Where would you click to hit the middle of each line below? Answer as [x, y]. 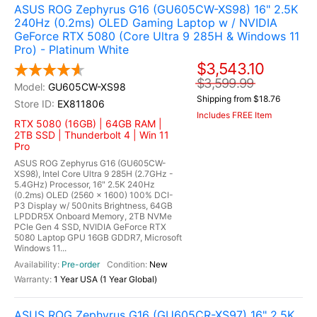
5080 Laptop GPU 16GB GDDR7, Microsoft [98, 237]
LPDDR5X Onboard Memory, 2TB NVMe [93, 216]
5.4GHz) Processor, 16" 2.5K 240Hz [85, 184]
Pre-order [81, 264]
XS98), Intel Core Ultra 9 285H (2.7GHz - [94, 174]
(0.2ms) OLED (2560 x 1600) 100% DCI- [94, 195]
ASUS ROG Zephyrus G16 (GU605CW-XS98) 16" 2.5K [156, 9]
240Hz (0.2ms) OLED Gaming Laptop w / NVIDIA [146, 23]
